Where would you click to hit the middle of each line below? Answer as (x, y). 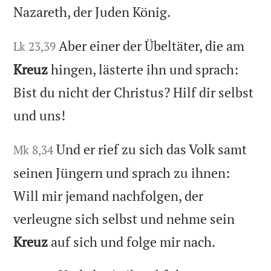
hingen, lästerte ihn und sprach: (143, 69)
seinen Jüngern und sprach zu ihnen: (122, 172)
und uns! (40, 115)
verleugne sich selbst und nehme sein (124, 218)
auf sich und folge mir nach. (132, 241)
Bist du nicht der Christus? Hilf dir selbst (134, 92)
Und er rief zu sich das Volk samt (152, 149)
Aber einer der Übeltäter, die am (152, 45)
